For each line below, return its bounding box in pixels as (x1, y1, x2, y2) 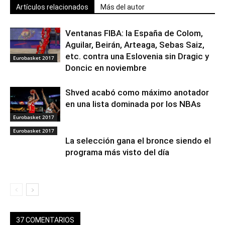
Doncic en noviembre (65, 63, 147, 73)
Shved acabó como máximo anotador (65, 87, 209, 98)
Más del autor (100, 3, 145, 12)
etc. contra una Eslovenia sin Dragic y (65, 51, 209, 62)
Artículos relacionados (16, 3, 88, 12)
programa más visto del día (65, 147, 169, 158)
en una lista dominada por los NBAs (65, 99, 201, 109)
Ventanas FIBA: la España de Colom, (65, 28, 203, 39)
